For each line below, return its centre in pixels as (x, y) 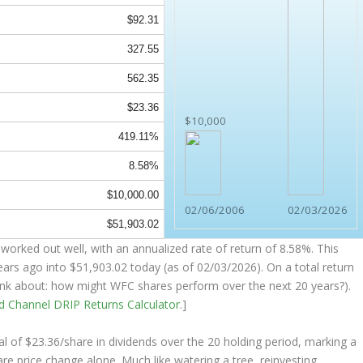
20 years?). (322, 286)
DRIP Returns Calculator (117, 305)
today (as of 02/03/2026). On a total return (241, 267)
